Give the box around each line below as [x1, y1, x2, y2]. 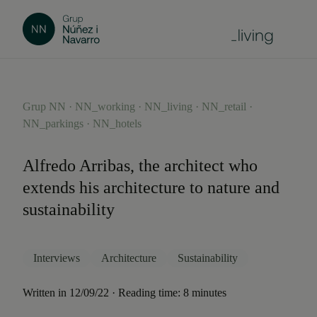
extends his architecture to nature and [23, 178, 279, 197]
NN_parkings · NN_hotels [23, 117, 142, 129]
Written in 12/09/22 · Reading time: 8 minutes [23, 287, 226, 299]
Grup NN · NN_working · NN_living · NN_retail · [23, 100, 253, 113]
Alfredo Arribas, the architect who [23, 156, 258, 175]
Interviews [33, 252, 80, 264]
